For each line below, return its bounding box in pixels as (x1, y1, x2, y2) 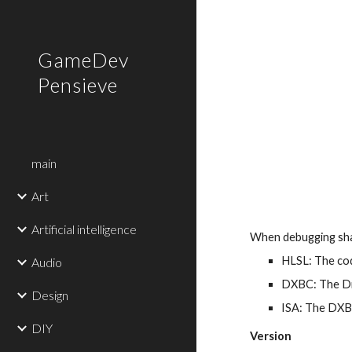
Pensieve (38, 73, 118, 97)
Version (250, 329, 292, 343)
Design (31, 288, 68, 302)
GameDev (38, 48, 129, 71)
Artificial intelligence (31, 222, 137, 236)
